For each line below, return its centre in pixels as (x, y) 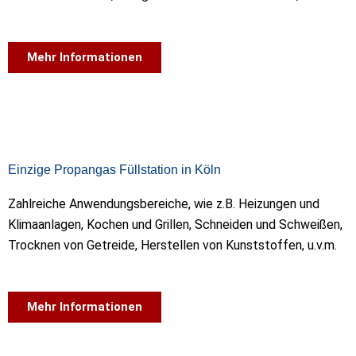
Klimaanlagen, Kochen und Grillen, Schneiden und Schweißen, (175, 224)
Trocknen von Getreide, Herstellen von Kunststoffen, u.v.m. (172, 245)
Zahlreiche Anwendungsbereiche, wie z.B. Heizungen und (164, 203)
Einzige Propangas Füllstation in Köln (114, 169)
